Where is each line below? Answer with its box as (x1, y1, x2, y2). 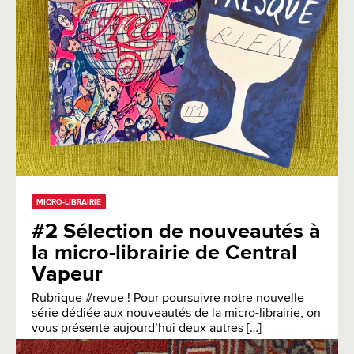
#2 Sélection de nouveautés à (32, 220, 321, 243)
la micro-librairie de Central (32, 242, 297, 264)
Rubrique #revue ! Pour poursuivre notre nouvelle (32, 292, 304, 305)
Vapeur (32, 263, 103, 285)
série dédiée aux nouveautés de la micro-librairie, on (32, 307, 321, 320)
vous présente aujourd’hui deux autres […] (32, 322, 262, 335)
